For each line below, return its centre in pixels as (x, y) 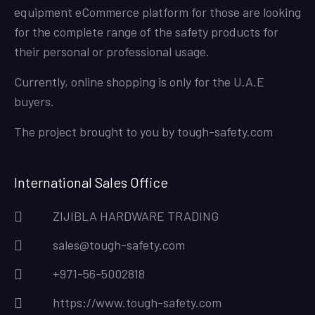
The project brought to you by (96, 131)
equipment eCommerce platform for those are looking (157, 12)
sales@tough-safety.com (119, 244)
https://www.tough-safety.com (137, 302)
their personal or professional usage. (112, 51)
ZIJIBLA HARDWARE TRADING (136, 216)
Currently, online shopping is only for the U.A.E (139, 81)
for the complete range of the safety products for (146, 31)
